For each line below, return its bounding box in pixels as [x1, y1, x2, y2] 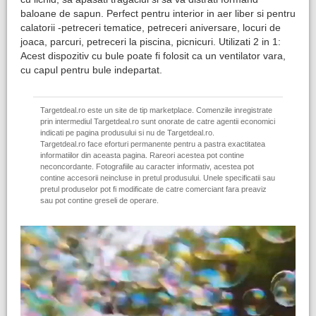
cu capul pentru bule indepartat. [20, 64, 162, 75]
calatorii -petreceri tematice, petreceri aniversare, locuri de [20, 22, 281, 33]
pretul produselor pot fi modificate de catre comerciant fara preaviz [40, 185, 267, 193]
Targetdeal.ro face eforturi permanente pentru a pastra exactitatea [40, 140, 265, 148]
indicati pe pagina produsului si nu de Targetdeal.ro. [40, 128, 214, 137]
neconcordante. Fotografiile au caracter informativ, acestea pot [40, 162, 254, 171]
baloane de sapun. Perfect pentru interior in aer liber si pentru [20, 8, 296, 19]
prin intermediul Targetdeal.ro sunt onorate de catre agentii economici [40, 117, 275, 126]
